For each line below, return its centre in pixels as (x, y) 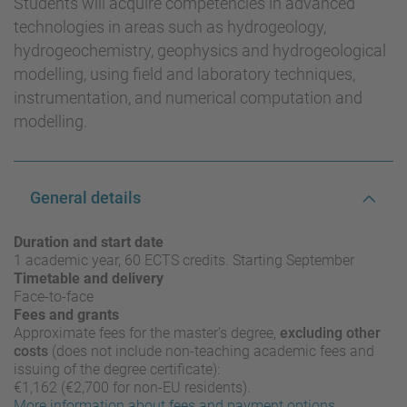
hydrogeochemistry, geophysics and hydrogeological (200, 51)
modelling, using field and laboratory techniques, (184, 74)
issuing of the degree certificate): (117, 370)
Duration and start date (89, 243)
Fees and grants (66, 315)
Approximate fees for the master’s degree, (147, 333)
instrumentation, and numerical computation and (188, 98)
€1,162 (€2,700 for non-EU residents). (132, 388)
